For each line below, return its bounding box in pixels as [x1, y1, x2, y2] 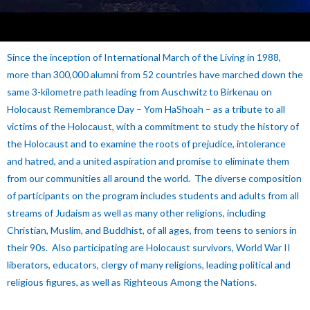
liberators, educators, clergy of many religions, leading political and [7, 259, 291, 271]
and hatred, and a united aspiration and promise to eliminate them [7, 155, 289, 167]
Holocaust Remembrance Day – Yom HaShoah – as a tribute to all [7, 103, 285, 115]
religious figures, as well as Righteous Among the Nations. [7, 276, 257, 288]
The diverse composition [194, 172, 302, 184]
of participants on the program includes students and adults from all [7, 190, 299, 201]
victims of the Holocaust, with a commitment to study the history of [7, 120, 299, 132]
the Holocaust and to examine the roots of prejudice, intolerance [7, 138, 286, 149]
